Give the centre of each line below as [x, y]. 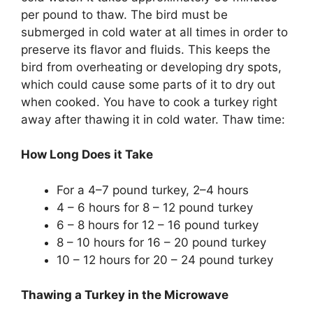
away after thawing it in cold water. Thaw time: [153, 119]
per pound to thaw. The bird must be [124, 14]
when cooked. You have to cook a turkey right [149, 102]
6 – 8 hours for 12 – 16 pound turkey [158, 225]
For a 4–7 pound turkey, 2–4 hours [153, 190]
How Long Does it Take [87, 155]
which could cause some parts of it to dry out [148, 84]
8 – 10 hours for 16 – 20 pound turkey [161, 242]
